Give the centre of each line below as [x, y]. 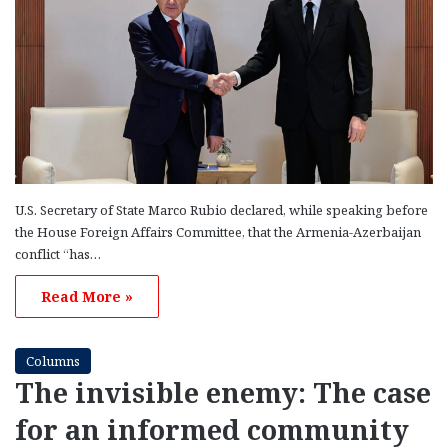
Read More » [87, 297]
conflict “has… [58, 254]
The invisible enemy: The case [223, 393]
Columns [53, 361]
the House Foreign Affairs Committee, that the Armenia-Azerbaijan [218, 232]
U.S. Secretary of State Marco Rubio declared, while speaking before [221, 210]
